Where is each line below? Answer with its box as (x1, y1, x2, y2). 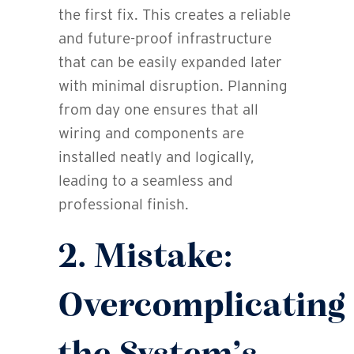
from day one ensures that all (58, 100, 258, 119)
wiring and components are (58, 124, 244, 143)
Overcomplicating (58, 289, 346, 326)
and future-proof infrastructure (58, 29, 272, 48)
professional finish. (58, 195, 189, 214)
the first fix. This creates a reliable (58, 6, 291, 24)
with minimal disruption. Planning (58, 77, 288, 96)
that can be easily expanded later (58, 53, 282, 72)
